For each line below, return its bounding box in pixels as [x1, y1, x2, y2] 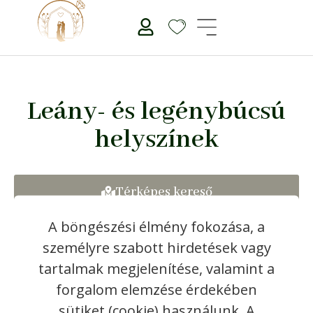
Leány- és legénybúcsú [27, 95, 286, 129]
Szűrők [143, 219, 184, 235]
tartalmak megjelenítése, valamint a [38, 259, 275, 278]
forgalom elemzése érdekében [56, 279, 257, 299]
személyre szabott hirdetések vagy [42, 238, 271, 257]
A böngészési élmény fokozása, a [48, 217, 265, 236]
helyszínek [94, 123, 219, 156]
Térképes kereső [115, 184, 212, 201]
